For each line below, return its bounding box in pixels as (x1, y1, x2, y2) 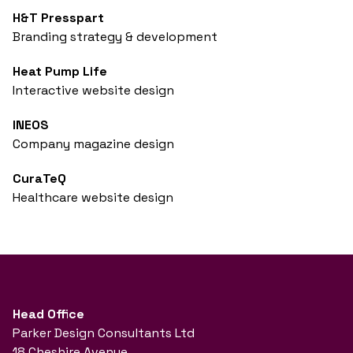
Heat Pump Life (13, 63, 107, 80)
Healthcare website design (13, 189, 173, 206)
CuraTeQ (13, 170, 66, 188)
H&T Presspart (13, 9, 104, 27)
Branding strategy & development (13, 28, 217, 46)
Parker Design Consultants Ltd (13, 325, 195, 342)
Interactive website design (13, 82, 174, 99)
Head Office (13, 306, 84, 323)
